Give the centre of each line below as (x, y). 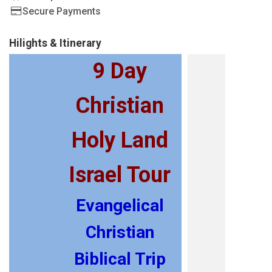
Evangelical (120, 205)
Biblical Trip (120, 259)
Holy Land (120, 140)
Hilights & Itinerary (55, 43)
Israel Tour (120, 175)
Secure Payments (62, 11)
